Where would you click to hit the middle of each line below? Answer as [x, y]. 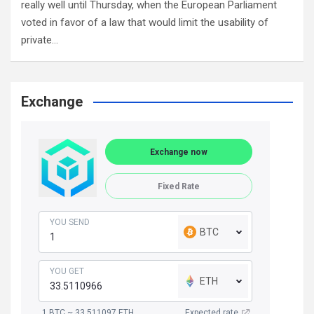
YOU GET [67, 272]
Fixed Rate [179, 186]
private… [40, 40]
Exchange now [179, 152]
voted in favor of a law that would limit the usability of [145, 23]
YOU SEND [70, 223]
